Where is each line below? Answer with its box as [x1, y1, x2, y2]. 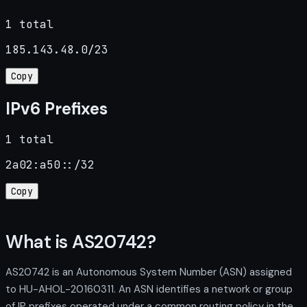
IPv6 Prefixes [5, 97, 108, 119]
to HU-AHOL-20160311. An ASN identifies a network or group [5, 282, 293, 296]
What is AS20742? [5, 230, 156, 254]
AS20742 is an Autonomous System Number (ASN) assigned [5, 265, 292, 279]
